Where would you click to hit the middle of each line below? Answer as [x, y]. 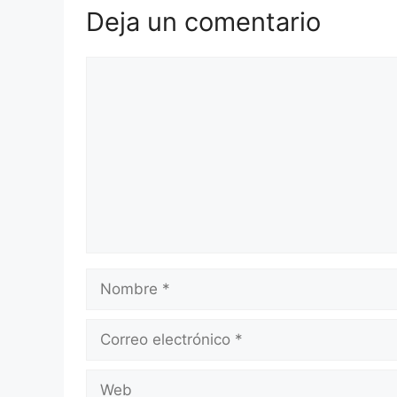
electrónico [124, 350]
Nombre [114, 278]
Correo [109, 328]
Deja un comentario [203, 21]
